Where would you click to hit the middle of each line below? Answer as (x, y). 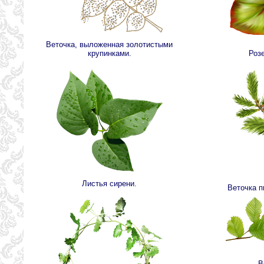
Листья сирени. (109, 184)
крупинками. (109, 54)
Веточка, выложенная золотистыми (109, 45)
